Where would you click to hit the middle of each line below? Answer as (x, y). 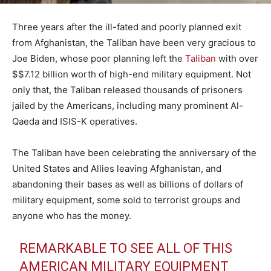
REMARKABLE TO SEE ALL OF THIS (126, 248)
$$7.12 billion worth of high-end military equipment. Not (132, 74)
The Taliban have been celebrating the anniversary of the (134, 152)
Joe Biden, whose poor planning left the (99, 58)
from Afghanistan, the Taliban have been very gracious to (134, 42)
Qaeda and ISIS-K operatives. (75, 121)
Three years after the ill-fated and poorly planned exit (127, 27)
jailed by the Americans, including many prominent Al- (128, 105)
